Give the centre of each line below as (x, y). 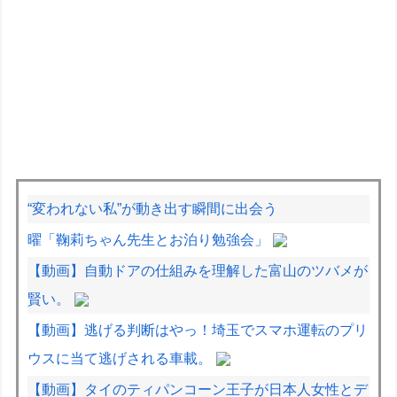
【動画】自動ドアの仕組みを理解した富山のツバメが (198, 270)
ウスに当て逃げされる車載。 (120, 358)
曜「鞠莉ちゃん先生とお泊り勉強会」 (148, 239)
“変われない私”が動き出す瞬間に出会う (153, 208)
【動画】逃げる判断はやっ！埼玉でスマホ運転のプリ (198, 330)
